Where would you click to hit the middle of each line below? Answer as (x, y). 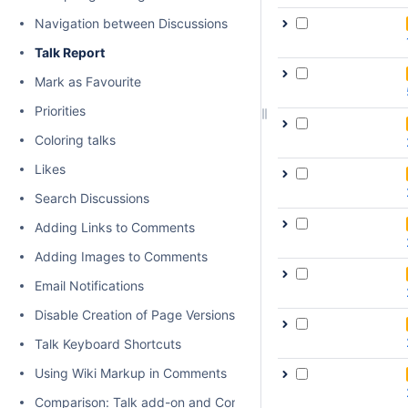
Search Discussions (92, 198)
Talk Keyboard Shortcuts (108, 344)
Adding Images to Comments (121, 256)
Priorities (60, 111)
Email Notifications (89, 286)
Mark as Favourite (88, 82)
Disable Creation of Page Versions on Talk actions (181, 315)
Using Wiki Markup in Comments (131, 373)
